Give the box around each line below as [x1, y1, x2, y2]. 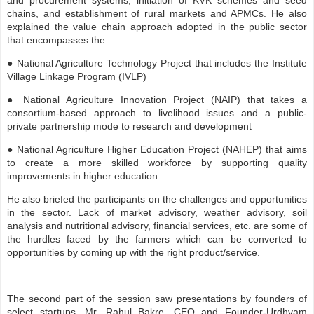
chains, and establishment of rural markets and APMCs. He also [7, 8, 307, 19]
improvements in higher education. [7, 170, 161, 182]
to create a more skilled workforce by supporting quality [7, 157, 307, 168]
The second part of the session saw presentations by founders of [7, 293, 307, 304]
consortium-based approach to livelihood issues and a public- [7, 107, 307, 118]
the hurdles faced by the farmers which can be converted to [7, 233, 307, 245]
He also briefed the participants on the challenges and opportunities [7, 193, 307, 205]
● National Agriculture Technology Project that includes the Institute [7, 57, 307, 69]
